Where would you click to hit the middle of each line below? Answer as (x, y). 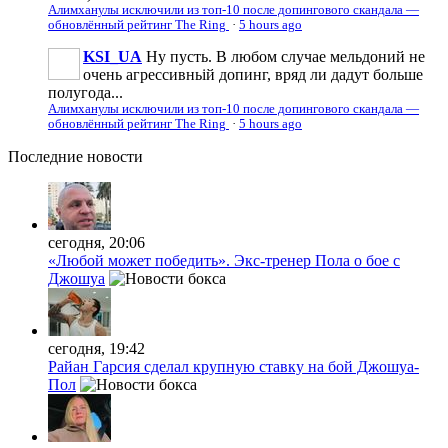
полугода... (85, 92)
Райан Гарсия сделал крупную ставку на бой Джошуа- (233, 366)
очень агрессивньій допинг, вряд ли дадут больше (253, 74)
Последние (45, 156)
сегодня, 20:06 (96, 242)
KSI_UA (112, 56)
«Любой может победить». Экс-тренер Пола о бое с (224, 260)
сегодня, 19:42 (96, 348)
